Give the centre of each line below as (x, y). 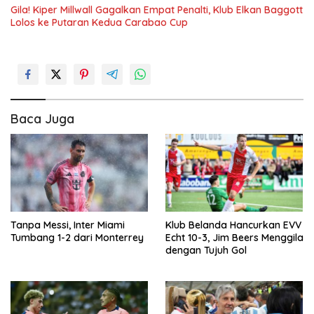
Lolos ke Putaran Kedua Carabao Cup (99, 23)
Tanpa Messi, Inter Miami (68, 225)
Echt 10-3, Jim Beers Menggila (234, 237)
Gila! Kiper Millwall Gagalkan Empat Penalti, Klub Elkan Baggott (157, 10)
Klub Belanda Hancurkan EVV (233, 225)
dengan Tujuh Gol (206, 250)
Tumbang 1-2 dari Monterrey (77, 237)
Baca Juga (42, 119)
